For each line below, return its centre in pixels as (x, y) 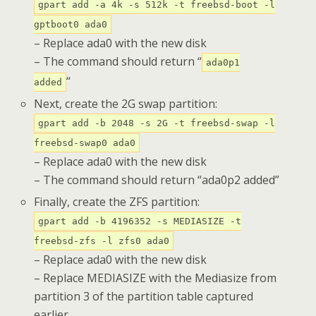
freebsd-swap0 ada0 (85, 143)
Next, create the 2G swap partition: (126, 104)
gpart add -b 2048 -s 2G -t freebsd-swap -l (157, 123)
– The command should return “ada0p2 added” (157, 180)
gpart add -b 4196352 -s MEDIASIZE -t (140, 221)
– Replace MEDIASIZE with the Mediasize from (156, 278)
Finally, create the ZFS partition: (117, 201)
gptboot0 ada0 (71, 25)
